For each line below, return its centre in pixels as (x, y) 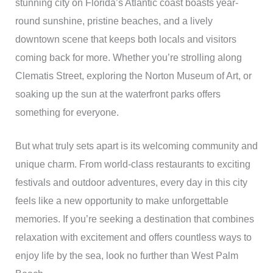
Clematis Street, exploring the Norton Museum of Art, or (133, 76)
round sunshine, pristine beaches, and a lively (114, 21)
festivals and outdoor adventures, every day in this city (131, 183)
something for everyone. (67, 112)
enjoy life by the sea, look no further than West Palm (126, 256)
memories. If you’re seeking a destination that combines (134, 219)
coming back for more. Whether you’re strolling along (128, 57)
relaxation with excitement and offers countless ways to (133, 238)
